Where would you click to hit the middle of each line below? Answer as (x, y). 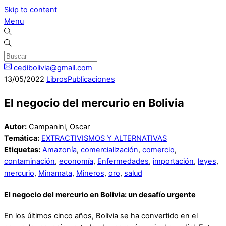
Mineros (90, 173)
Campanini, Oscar (58, 127)
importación (173, 162)
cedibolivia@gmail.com (53, 68)
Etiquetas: (22, 150)
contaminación (30, 162)
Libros (57, 79)
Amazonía (60, 150)
